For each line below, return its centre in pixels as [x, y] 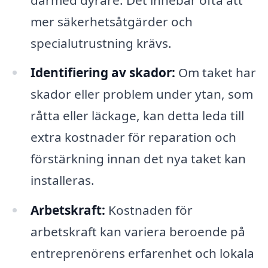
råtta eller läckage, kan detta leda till [137, 116]
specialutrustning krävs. [101, 43]
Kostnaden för [149, 210]
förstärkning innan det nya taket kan [138, 159]
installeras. [62, 180]
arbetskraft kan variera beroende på [138, 232]
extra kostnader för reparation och [133, 137]
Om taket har [215, 73]
